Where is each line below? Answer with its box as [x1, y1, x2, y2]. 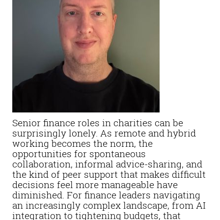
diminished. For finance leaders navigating [12, 189, 200, 201]
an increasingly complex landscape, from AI [12, 199, 206, 211]
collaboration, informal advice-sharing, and [12, 158, 202, 170]
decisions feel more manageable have [12, 178, 178, 191]
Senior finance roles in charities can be [12, 116, 183, 129]
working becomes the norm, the [12, 137, 153, 149]
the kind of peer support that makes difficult [12, 168, 206, 180]
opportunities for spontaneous [12, 147, 146, 160]
